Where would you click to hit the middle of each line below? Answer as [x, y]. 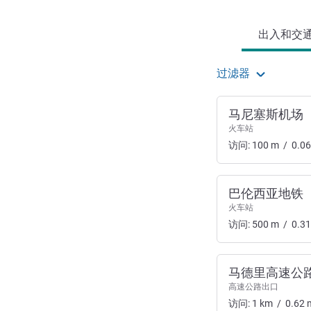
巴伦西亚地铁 [266, 193]
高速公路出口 [253, 287]
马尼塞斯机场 [266, 114]
